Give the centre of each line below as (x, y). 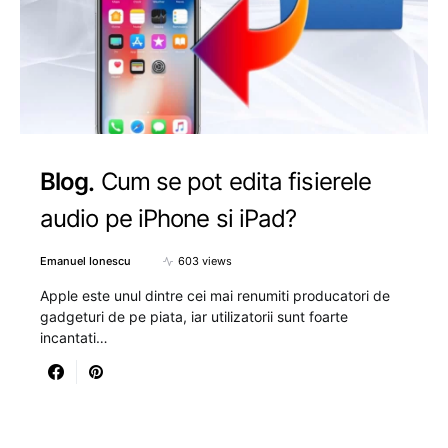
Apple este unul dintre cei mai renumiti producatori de (215, 296)
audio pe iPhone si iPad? (168, 219)
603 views (205, 261)
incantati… (74, 338)
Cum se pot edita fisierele (236, 181)
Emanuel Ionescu (85, 261)
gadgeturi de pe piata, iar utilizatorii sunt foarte (194, 317)
